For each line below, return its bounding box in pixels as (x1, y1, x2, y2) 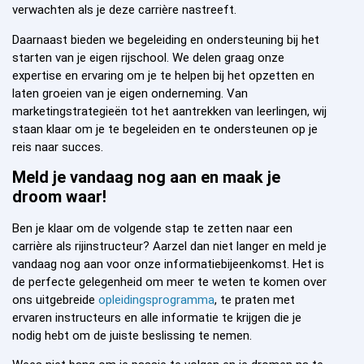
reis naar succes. (12, 139, 103, 154)
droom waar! (12, 187, 106, 207)
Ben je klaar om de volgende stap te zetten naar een (12, 221, 292, 236)
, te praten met (214, 292, 295, 308)
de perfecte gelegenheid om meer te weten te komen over (12, 275, 327, 290)
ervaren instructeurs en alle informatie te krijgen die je (12, 310, 301, 326)
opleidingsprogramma (98, 292, 214, 308)
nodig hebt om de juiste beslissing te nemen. (12, 328, 252, 344)
